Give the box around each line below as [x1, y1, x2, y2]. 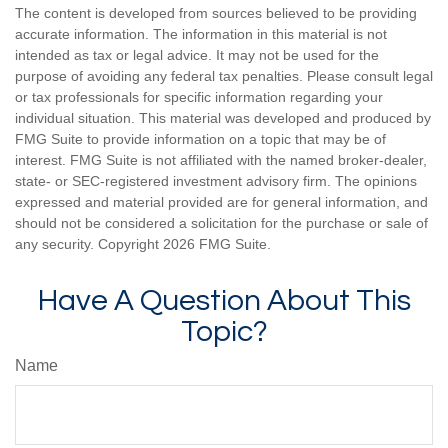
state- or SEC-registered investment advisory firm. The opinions [15, 173, 417, 189]
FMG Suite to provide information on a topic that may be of [15, 131, 386, 147]
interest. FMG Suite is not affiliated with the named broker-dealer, [15, 152, 427, 168]
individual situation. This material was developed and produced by [15, 110, 431, 126]
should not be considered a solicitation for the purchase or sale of [15, 215, 428, 231]
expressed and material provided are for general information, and [15, 194, 428, 210]
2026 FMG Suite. [163, 236, 271, 252]
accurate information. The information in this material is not [15, 26, 387, 42]
